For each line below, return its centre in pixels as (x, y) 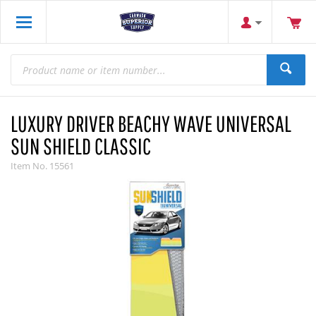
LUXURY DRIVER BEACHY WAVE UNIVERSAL (151, 123)
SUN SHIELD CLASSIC (81, 146)
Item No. (29, 166)
